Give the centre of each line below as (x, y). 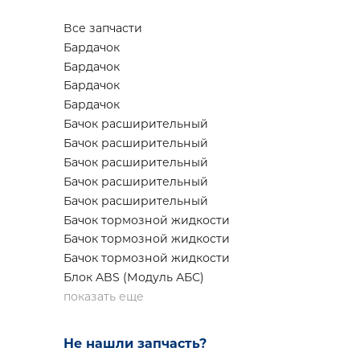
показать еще (104, 297)
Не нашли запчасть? (135, 343)
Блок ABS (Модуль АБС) (134, 278)
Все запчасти (103, 28)
